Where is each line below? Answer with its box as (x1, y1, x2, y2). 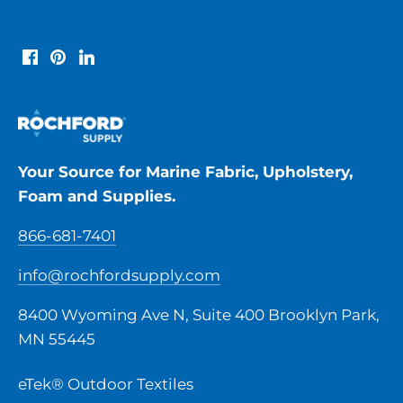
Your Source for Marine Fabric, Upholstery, (18, 163, 353, 182)
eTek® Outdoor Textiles (18, 375, 193, 394)
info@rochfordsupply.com (18, 266, 220, 285)
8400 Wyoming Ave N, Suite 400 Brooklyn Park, (18, 306, 380, 325)
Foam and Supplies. (18, 187, 175, 206)
